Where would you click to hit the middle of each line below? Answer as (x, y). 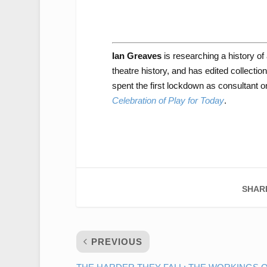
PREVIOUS (117, 241)
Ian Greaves (136, 55)
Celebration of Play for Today (168, 100)
